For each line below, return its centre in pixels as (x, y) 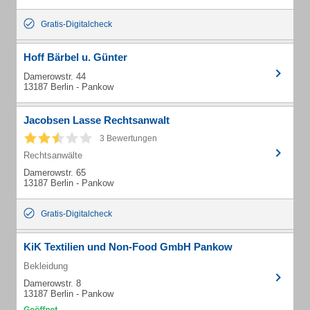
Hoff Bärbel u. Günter (75, 57)
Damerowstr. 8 (52, 283)
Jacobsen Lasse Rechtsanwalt (97, 120)
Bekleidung (46, 266)
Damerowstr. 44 (55, 76)
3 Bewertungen (128, 138)
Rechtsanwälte (53, 155)
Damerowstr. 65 (55, 173)
